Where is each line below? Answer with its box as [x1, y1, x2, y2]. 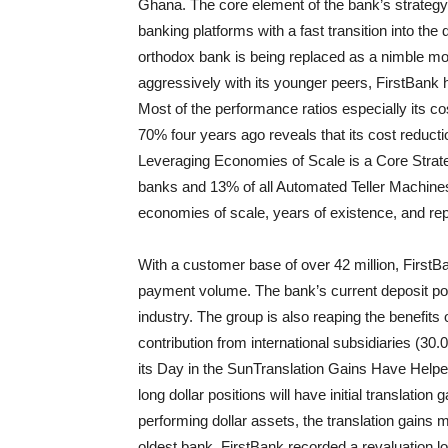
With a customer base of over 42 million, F [138, 256, 412, 273]
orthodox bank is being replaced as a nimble [138, 48, 428, 65]
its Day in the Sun [138, 360, 253, 377]
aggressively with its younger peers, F [138, 74, 385, 91]
